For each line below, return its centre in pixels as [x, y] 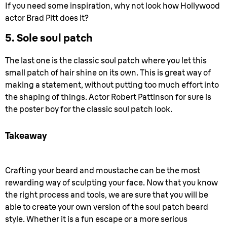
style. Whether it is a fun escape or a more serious [96, 219]
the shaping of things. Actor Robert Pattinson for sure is [108, 97]
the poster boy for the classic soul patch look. [89, 109]
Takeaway [26, 136]
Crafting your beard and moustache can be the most [103, 170]
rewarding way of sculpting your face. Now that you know [111, 182]
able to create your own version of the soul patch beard [107, 207]
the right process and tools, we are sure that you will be [107, 195]
